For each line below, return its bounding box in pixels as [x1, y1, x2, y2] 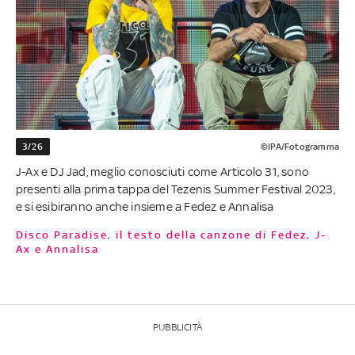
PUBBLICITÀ [153, 321, 202, 333]
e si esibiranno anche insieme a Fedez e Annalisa [16, 199, 274, 213]
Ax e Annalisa [16, 242, 99, 255]
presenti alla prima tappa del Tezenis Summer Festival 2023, [16, 181, 335, 196]
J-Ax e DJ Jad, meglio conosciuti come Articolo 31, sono [16, 164, 310, 178]
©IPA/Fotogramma [260, 140, 339, 152]
